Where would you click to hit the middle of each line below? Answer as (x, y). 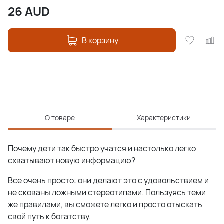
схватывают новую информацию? (72, 161)
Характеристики (164, 118)
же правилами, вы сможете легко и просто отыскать (105, 205)
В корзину (100, 41)
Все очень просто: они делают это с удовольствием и (108, 181)
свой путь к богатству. (49, 217)
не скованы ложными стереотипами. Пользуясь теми (107, 193)
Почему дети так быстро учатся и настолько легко (102, 149)
